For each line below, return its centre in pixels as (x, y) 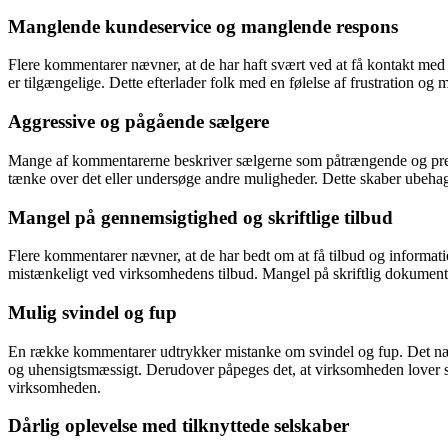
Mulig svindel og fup (92, 312)
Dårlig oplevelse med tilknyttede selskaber (178, 426)
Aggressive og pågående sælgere (138, 122)
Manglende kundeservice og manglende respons (203, 26)
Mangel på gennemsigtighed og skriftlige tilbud (200, 217)
